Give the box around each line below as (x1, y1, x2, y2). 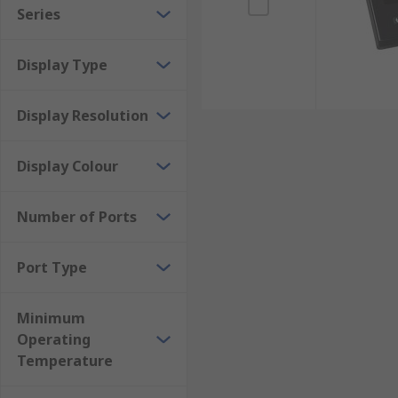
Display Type (17, 55, 107, 75)
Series (17, 4, 60, 24)
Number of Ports (17, 207, 137, 227)
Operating (17, 330, 91, 349)
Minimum (17, 308, 85, 328)
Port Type (17, 258, 87, 277)
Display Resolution (17, 106, 148, 125)
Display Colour (17, 156, 118, 176)
